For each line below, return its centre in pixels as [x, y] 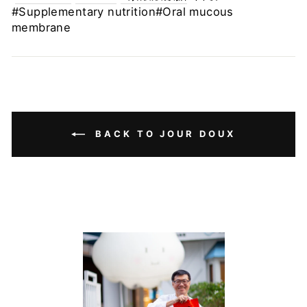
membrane [41, 27]
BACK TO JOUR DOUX [163, 134]
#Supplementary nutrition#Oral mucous [123, 12]
